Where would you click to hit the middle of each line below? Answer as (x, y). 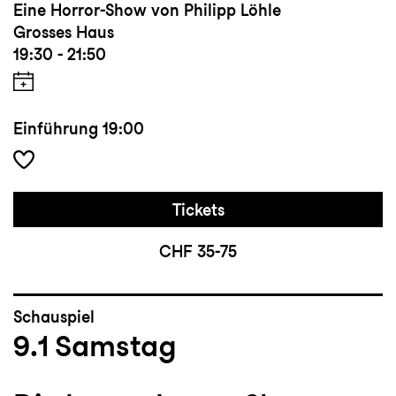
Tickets (198, 210)
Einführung (56, 129)
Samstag (116, 346)
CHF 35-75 (198, 252)
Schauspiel (54, 317)
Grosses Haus (64, 33)
